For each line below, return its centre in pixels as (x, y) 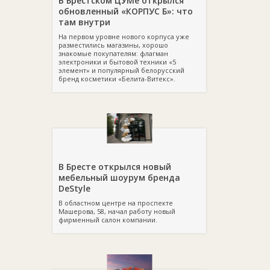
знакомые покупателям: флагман (113, 53)
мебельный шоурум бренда (119, 177)
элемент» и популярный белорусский (121, 70)
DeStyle (74, 188)
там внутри (84, 22)
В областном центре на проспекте (116, 203)
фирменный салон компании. (108, 220)
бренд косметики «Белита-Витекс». (117, 79)
